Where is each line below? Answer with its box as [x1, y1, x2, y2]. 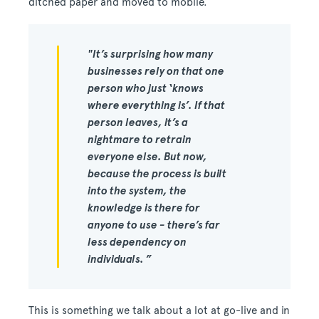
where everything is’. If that [88, 99, 225, 113]
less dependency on [88, 236, 187, 249]
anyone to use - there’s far [88, 219, 220, 232]
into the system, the [88, 184, 187, 198]
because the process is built [88, 167, 226, 181]
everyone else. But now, [88, 150, 207, 164]
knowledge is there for [88, 202, 200, 215]
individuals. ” [88, 253, 151, 266]
